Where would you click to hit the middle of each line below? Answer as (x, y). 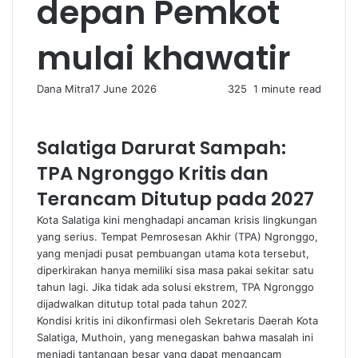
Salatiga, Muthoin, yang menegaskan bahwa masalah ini (175, 337)
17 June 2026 (123, 89)
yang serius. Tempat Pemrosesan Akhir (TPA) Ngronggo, (177, 237)
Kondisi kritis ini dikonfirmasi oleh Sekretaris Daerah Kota (177, 320)
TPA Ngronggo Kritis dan (153, 173)
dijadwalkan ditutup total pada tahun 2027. (142, 304)
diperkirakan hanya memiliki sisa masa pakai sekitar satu (175, 270)
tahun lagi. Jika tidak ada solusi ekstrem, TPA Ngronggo (175, 287)
